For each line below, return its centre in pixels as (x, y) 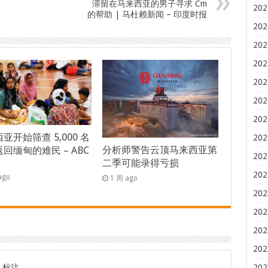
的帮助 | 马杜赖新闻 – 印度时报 (147, 15)
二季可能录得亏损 (141, 163)
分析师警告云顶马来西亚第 (160, 150)
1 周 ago (124, 178)
